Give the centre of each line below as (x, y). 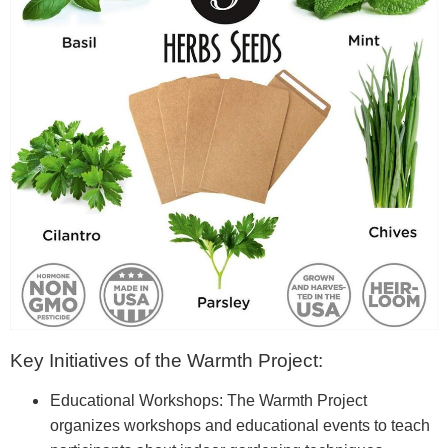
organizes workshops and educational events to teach (240, 426)
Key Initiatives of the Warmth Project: (166, 361)
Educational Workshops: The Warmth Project (208, 401)
